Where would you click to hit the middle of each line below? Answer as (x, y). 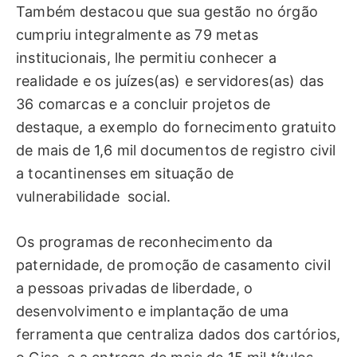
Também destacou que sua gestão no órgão (167, 12)
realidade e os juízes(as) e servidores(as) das (170, 81)
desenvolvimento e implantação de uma (153, 311)
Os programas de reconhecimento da (144, 241)
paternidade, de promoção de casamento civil (173, 265)
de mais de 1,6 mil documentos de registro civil (176, 151)
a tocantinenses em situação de (125, 174)
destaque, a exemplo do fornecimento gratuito (176, 127)
